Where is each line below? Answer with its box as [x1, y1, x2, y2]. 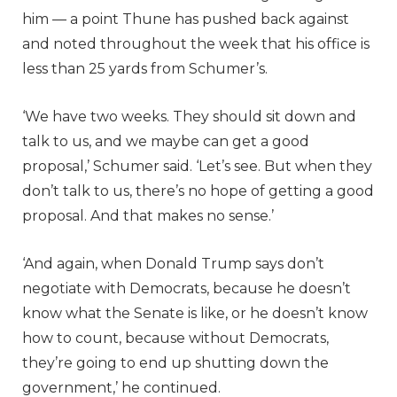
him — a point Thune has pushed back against [22, 10, 349, 27]
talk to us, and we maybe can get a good [22, 132, 309, 150]
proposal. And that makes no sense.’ [22, 206, 274, 224]
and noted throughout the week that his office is [22, 35, 370, 52]
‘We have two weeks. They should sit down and [22, 107, 356, 125]
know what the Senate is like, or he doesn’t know [22, 304, 368, 322]
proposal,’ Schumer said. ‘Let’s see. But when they [22, 157, 372, 175]
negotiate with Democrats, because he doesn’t [22, 279, 351, 297]
